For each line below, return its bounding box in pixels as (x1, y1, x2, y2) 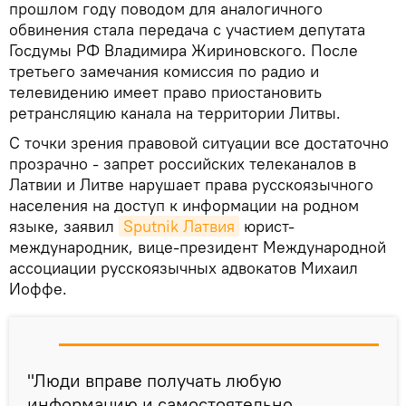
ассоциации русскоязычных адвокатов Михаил (9, 256, 358, 278)
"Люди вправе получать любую (27, 368, 282, 391)
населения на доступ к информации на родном (9, 194, 359, 216)
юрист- (239, 215, 295, 237)
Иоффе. (9, 277, 67, 299)
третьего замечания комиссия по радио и (9, 60, 319, 82)
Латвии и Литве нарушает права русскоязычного (9, 173, 373, 195)
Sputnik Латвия (123, 215, 235, 237)
